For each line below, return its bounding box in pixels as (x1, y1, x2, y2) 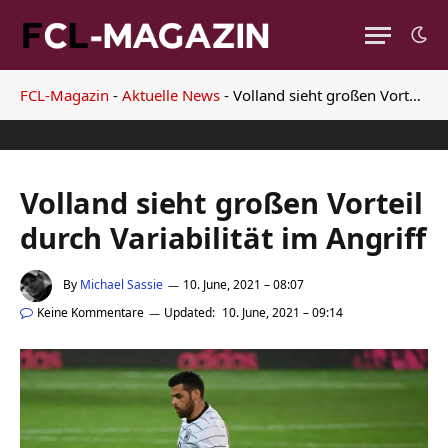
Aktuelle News (122, 85, 220, 105)
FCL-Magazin (20, 85, 109, 105)
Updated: (164, 304, 215, 321)
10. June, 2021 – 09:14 (222, 304, 343, 321)
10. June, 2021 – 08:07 (183, 276, 304, 294)
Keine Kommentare (37, 304, 144, 321)
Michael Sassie (80, 276, 163, 294)
